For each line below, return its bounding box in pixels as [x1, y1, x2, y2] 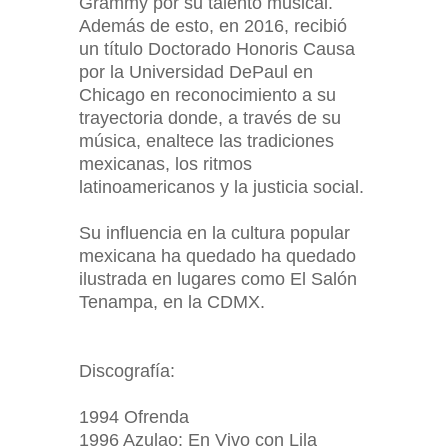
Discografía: [79, 361, 175, 381]
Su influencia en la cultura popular [79, 223, 350, 243]
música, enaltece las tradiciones [79, 131, 334, 151]
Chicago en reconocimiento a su [79, 85, 336, 105]
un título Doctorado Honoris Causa [79, 39, 355, 59]
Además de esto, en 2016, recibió [79, 16, 347, 36]
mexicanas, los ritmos [79, 154, 252, 174]
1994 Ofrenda [79, 407, 189, 427]
